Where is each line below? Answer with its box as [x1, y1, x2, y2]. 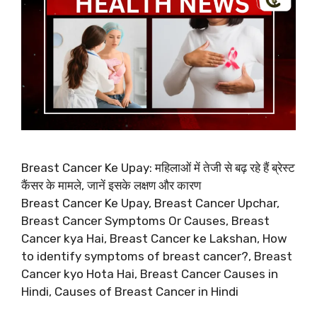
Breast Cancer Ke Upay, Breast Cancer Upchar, [21, 196, 279, 211]
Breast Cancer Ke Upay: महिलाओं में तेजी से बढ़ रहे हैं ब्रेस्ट [21, 161, 295, 175]
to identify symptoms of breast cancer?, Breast [21, 249, 292, 264]
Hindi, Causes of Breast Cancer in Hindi [21, 284, 238, 299]
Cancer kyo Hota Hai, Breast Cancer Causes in [21, 267, 278, 282]
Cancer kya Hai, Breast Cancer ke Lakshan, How [21, 231, 287, 246]
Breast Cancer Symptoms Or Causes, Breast [21, 214, 270, 229]
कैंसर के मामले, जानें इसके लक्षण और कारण [21, 178, 201, 193]
